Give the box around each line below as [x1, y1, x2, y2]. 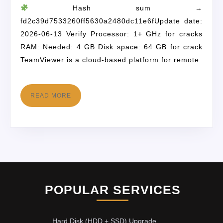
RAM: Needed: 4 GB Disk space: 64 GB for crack [20, 42, 203, 51]
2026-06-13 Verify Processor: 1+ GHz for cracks [20, 29, 203, 38]
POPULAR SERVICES [44, 183, 181, 197]
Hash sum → [28, 3, 203, 12]
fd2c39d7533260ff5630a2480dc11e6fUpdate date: [20, 16, 203, 25]
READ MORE [30, 92, 71, 99]
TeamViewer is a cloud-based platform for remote [20, 55, 199, 64]
